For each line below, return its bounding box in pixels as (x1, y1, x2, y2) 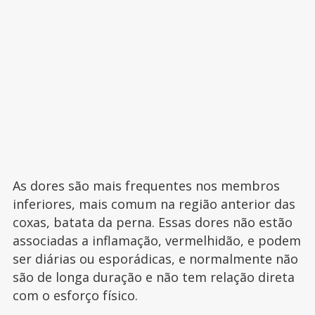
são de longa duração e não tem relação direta (12, 268, 295, 285)
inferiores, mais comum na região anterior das (12, 195, 295, 212)
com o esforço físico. (12, 286, 138, 304)
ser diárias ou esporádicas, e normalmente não (12, 250, 298, 267)
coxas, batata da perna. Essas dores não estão (12, 213, 292, 231)
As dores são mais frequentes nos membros (12, 176, 280, 194)
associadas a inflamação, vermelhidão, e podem (12, 231, 301, 249)
